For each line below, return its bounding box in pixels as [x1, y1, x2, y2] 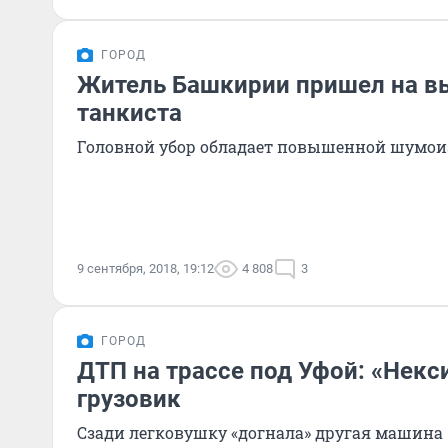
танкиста [77, 99, 182, 127]
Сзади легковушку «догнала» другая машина [77, 422, 443, 443]
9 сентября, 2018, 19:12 [77, 261, 214, 276]
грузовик [77, 385, 181, 413]
